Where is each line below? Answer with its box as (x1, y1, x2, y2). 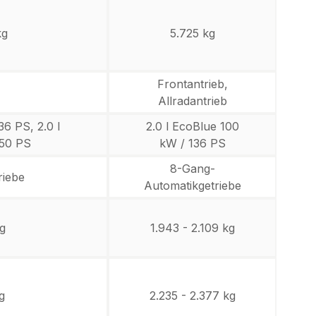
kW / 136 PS (159, 136, 226, 150)
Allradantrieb (157, 94, 227, 108)
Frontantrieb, (157, 77, 228, 91)
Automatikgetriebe (143, 178, 241, 193)
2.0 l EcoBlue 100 (145, 119, 239, 133)
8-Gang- (169, 162, 215, 176)
